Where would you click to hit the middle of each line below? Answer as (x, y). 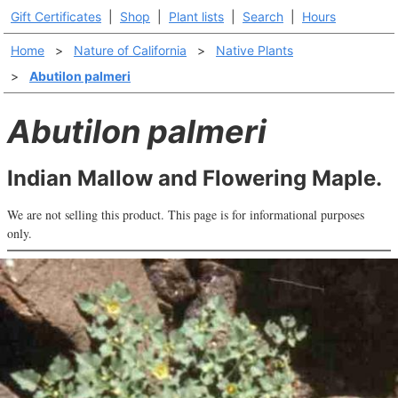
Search (263, 16)
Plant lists (196, 16)
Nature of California (130, 50)
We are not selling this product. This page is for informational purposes (186, 215)
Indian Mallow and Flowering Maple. (195, 178)
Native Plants (255, 50)
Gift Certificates (56, 16)
